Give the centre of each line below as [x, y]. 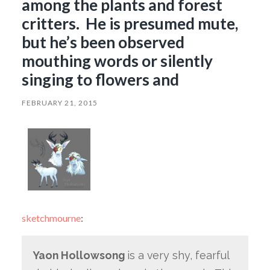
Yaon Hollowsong [80, 256]
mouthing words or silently [117, 61]
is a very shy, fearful [178, 256]
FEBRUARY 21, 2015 [59, 102]
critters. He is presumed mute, [130, 23]
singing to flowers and [100, 79]
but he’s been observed [103, 42]
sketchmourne [51, 218]
